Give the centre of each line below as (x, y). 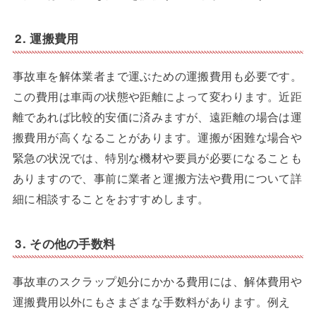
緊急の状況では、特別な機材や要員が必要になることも (157, 158)
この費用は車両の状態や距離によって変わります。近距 (157, 96)
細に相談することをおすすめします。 (111, 199)
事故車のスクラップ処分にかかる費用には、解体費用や (157, 280)
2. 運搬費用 (47, 38)
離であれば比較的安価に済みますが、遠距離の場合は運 (157, 117)
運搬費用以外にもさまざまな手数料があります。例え (151, 301)
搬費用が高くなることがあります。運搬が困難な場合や (157, 137)
